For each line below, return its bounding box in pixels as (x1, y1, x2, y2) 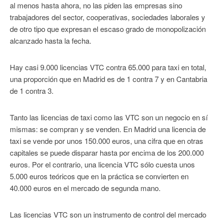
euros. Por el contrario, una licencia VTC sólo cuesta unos (10, 159, 195, 170)
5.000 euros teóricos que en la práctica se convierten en (10, 171, 189, 182)
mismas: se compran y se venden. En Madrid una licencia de (10, 124, 206, 135)
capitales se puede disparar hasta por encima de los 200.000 (10, 147, 204, 158)
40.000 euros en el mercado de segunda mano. (10, 183, 161, 193)
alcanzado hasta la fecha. (10, 35, 91, 46)
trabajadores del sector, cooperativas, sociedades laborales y (10, 12, 205, 23)
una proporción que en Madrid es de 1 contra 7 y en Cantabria (10, 74, 207, 84)
